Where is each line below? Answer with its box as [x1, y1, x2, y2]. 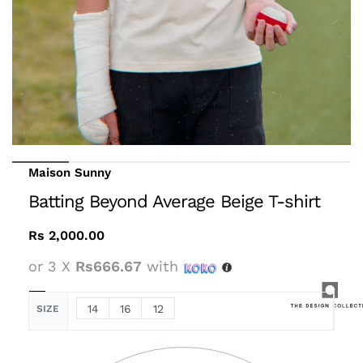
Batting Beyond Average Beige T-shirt [28, 191, 320, 211]
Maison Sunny [28, 165, 111, 180]
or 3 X [28, 257, 75, 275]
